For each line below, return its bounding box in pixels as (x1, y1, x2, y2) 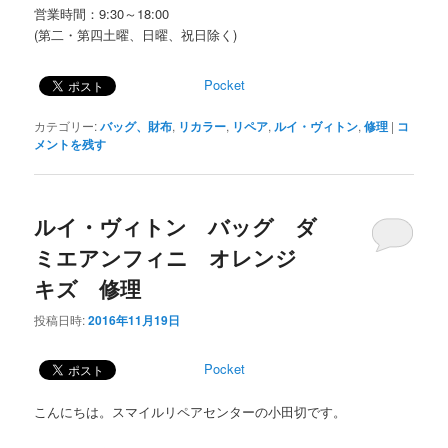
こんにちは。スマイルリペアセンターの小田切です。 (34, 401, 347, 421)
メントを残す (34, 135, 107, 154)
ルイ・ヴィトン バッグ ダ (34, 211, 318, 242)
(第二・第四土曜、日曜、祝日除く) (34, 24, 238, 44)
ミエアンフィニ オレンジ (34, 242, 319, 273)
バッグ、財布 (100, 117, 173, 136)
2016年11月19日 (88, 310, 181, 329)
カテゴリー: (34, 117, 98, 135)
